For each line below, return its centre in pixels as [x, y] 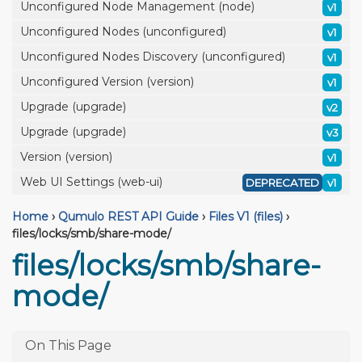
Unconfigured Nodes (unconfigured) [123, 32]
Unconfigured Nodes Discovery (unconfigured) [153, 57]
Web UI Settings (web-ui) [91, 182]
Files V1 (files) [246, 217]
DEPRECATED [282, 183]
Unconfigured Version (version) [107, 82]
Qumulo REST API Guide [128, 217]
